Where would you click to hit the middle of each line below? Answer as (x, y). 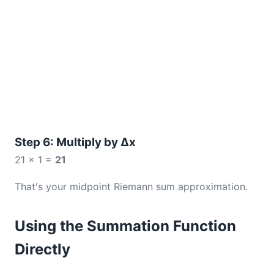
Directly (43, 249)
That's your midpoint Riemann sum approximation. (131, 187)
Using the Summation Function (125, 226)
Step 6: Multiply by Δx (75, 142)
